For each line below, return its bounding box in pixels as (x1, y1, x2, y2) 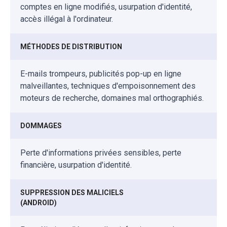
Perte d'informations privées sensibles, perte (20, 147, 181, 158)
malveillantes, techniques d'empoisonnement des (20, 81, 196, 91)
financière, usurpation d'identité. (20, 160, 132, 170)
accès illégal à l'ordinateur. (20, 14, 113, 24)
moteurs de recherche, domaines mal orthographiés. (20, 93, 204, 103)
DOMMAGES (20, 121, 62, 130)
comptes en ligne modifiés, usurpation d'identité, (20, 2, 192, 12)
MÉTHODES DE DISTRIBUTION (20, 42, 122, 51)
